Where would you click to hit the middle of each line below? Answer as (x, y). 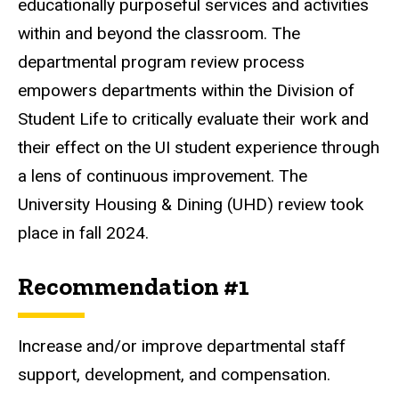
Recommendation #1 (134, 287)
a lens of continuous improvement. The (163, 176)
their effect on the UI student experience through (199, 148)
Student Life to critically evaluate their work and (193, 119)
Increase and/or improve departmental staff (182, 346)
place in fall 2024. (85, 233)
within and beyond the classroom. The (159, 34)
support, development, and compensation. (174, 374)
